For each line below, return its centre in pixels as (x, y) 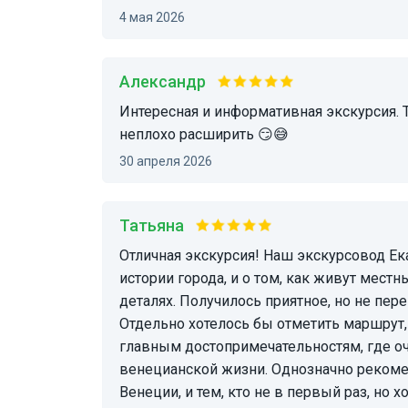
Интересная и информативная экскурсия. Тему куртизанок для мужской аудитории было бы (125, 111)
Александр (168, 81)
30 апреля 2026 (169, 161)
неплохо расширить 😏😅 (204, 134)
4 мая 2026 (156, 17)
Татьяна (157, 225)
